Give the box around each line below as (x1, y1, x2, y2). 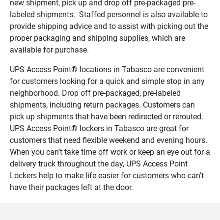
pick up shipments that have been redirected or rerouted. (10, 112, 203, 122)
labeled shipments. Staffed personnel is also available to (10, 10, 208, 20)
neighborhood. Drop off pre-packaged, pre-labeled (10, 88, 181, 98)
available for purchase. (10, 45, 89, 55)
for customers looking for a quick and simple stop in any (10, 77, 205, 86)
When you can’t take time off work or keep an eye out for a (10, 147, 210, 157)
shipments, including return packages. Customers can (10, 100, 195, 110)
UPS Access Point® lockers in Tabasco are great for (10, 124, 189, 134)
